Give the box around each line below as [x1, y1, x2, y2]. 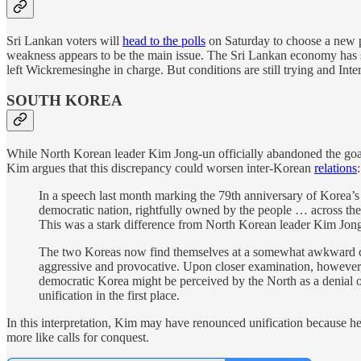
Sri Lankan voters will [6, 33, 122, 48]
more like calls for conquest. [6, 330, 149, 345]
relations [314, 161, 357, 176]
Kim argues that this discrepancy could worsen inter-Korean [6, 161, 314, 176]
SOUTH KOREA [6, 92, 122, 110]
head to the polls [122, 33, 205, 48]
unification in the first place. [39, 288, 180, 303]
